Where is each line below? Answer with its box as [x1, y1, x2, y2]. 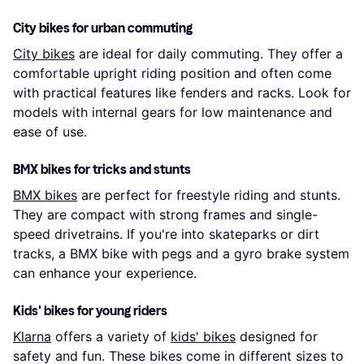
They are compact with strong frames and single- [13, 206, 318, 223]
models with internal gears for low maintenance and [13, 103, 332, 120]
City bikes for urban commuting [13, 19, 193, 36]
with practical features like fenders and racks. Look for [13, 84, 351, 101]
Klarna [13, 327, 51, 344]
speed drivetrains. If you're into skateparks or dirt [13, 225, 319, 242]
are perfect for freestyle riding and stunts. [77, 186, 340, 203]
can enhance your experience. [13, 264, 197, 281]
